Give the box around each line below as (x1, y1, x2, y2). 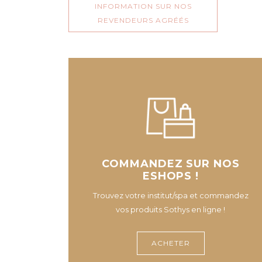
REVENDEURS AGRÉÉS (97, 16, 189, 25)
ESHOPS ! (142, 170, 199, 182)
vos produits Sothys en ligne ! (116, 205, 226, 214)
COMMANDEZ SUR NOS (102, 157, 240, 170)
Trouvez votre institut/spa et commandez (92, 191, 249, 200)
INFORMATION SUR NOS (94, 2, 192, 11)
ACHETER (151, 239, 190, 247)
